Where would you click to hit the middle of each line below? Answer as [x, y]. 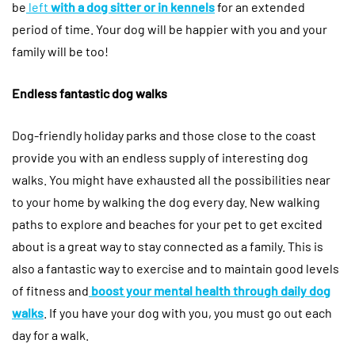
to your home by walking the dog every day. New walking [166, 202]
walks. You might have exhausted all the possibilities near [171, 180]
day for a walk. [50, 335]
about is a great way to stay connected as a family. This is [168, 246]
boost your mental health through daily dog [211, 291]
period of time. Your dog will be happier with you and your [170, 29]
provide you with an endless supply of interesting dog [160, 158]
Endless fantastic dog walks [90, 94]
